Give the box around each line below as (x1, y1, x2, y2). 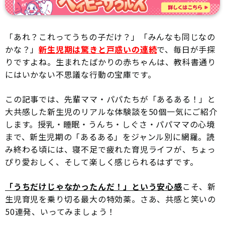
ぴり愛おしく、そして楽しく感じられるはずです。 (5, 155, 198, 168)
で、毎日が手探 (157, 43, 216, 55)
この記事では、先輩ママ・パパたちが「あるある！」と (5, 92, 216, 105)
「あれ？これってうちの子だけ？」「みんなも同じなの (5, 30, 215, 43)
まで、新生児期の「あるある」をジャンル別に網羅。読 (5, 130, 215, 143)
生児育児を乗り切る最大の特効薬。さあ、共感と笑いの (5, 192, 216, 205)
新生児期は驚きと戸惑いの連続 (39, 43, 157, 55)
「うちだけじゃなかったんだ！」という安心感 (5, 180, 182, 192)
